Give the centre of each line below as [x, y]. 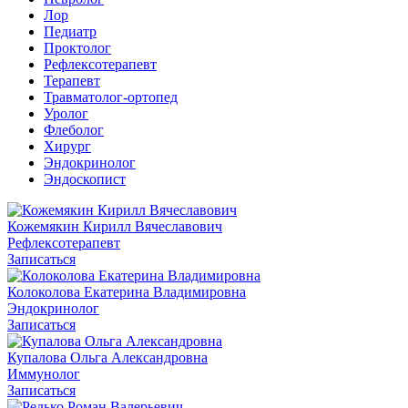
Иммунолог [44, 373]
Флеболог [74, 129]
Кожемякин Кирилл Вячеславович [115, 226]
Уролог [66, 113]
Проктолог [77, 47]
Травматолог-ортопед [111, 97]
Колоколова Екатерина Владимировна [127, 291]
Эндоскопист [85, 178]
